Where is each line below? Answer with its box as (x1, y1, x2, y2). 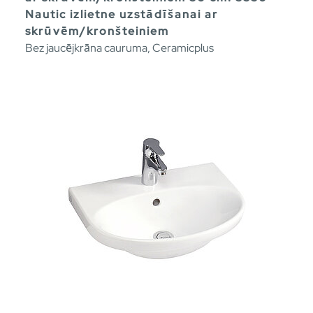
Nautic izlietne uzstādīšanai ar (25, 7, 218, 22)
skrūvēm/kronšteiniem (25, 24, 169, 39)
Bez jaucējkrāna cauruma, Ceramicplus (25, 41, 214, 56)
